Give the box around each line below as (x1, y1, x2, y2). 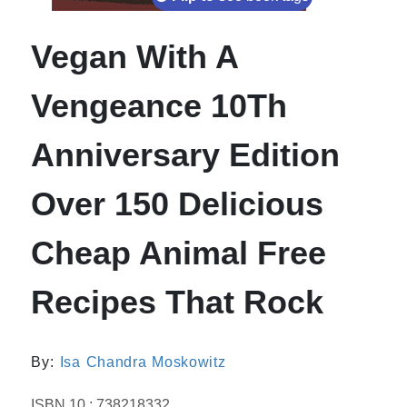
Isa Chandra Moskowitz (59, 353, 226, 370)
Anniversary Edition (31, 135, 341, 174)
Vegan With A (31, 37, 239, 75)
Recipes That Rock (31, 283, 324, 321)
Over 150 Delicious (31, 184, 324, 223)
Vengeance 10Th (31, 86, 288, 124)
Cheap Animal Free (31, 233, 327, 272)
